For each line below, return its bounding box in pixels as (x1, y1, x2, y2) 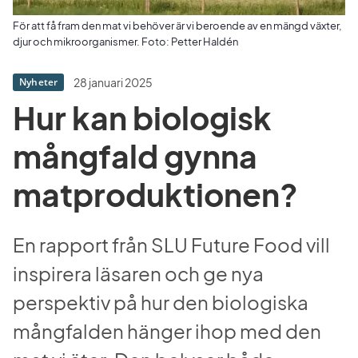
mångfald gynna (13, 137, 257, 177)
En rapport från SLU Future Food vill (13, 232, 330, 257)
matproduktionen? (13, 175, 298, 215)
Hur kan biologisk (13, 98, 272, 138)
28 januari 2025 (74, 74, 153, 89)
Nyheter (19, 75, 58, 89)
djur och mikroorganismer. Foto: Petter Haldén (13, 35, 238, 49)
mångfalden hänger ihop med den (13, 318, 321, 343)
